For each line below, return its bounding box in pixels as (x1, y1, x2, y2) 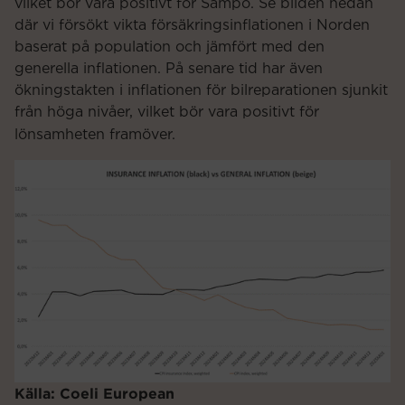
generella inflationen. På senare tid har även (14, 61, 323, 76)
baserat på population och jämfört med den (14, 39, 325, 54)
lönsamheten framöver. (14, 127, 175, 142)
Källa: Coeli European (14, 384, 174, 401)
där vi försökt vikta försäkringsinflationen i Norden (14, 17, 370, 33)
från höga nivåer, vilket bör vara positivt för (14, 104, 319, 119)
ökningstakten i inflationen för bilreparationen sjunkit (14, 82, 388, 98)
